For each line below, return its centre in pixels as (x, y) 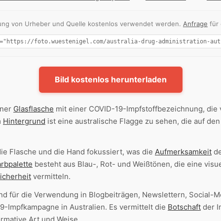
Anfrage (195, 24)
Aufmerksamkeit (183, 152)
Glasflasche (34, 109)
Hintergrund (24, 121)
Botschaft (184, 207)
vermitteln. (51, 177)
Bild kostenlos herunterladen (110, 80)
